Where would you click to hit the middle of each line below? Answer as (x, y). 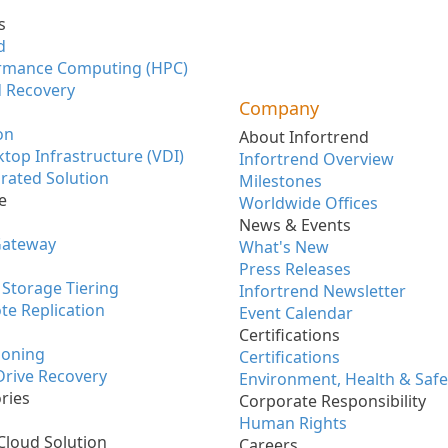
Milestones (280, 181)
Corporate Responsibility (332, 401)
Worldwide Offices (308, 203)
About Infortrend (304, 137)
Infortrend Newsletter (322, 291)
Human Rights (293, 423)
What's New (284, 247)
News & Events (295, 225)
